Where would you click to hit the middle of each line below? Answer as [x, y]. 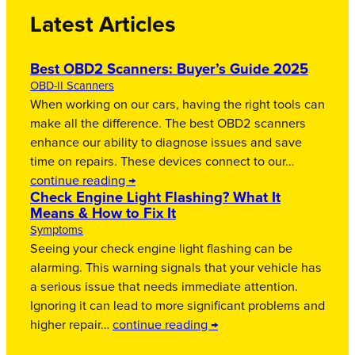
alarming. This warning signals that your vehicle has [176, 268]
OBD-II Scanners [72, 86]
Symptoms [57, 231]
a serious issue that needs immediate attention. [164, 287]
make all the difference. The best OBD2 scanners [168, 124]
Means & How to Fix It [103, 214]
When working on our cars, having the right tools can [177, 105]
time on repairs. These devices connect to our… [162, 162]
